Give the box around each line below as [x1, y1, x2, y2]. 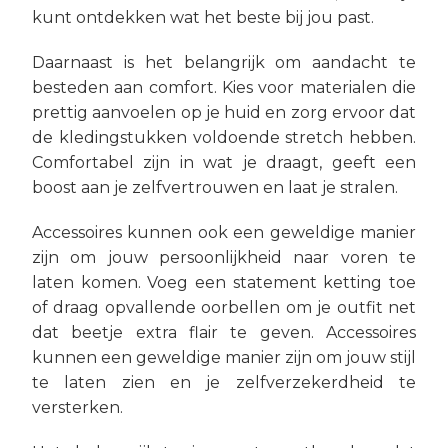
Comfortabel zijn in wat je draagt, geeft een [32, 153, 416, 172]
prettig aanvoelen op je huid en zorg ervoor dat [32, 103, 416, 122]
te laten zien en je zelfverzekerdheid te [32, 373, 416, 392]
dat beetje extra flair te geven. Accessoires [32, 323, 416, 342]
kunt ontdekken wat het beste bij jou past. [32, 8, 374, 27]
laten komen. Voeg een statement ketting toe [32, 273, 416, 292]
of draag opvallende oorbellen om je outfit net [32, 298, 416, 317]
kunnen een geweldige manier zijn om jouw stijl [32, 348, 416, 367]
